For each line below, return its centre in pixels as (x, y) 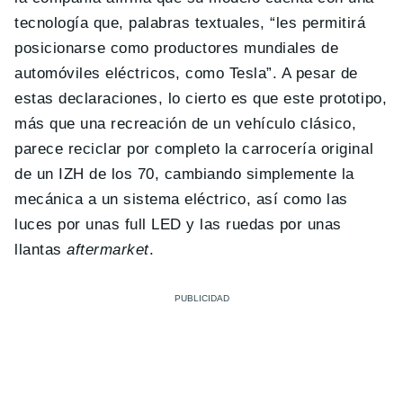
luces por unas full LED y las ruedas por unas (178, 224)
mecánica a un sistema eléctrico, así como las (181, 199)
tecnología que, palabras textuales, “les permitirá (190, 22)
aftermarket (108, 249)
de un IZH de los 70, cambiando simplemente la (184, 174)
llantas (41, 249)
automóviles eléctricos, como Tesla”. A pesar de (186, 73)
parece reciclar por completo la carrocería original (194, 148)
